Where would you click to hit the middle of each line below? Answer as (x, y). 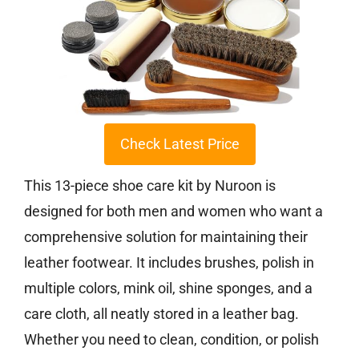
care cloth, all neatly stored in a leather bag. (161, 314)
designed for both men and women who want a (173, 212)
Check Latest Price (179, 144)
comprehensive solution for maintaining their (166, 237)
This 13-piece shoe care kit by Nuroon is (150, 186)
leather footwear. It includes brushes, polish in (169, 263)
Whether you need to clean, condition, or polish (171, 340)
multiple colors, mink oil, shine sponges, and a (168, 288)
